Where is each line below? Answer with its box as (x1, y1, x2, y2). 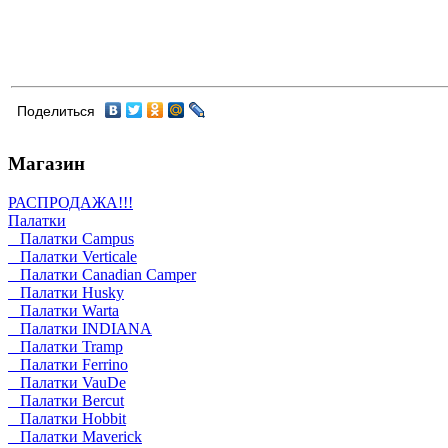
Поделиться (17, 103, 95, 119)
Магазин (8, 153, 85, 175)
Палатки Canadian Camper (8, 266, 196, 284)
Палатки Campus (8, 230, 134, 248)
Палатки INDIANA (8, 320, 152, 338)
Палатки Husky (8, 284, 124, 302)
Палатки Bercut (8, 392, 124, 410)
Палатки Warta (8, 302, 119, 320)
